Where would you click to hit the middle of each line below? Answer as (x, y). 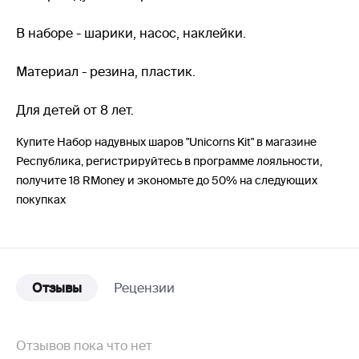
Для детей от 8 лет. (75, 110)
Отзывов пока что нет (84, 345)
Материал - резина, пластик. (106, 71)
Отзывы (57, 288)
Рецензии (144, 288)
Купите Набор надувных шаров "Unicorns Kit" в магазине (166, 142)
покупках (41, 200)
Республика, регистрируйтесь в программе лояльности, (169, 161)
